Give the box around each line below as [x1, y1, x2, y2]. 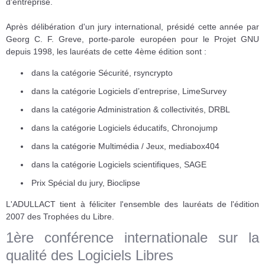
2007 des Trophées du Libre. [6, 211, 114, 221]
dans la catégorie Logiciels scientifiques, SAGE [31, 159, 206, 169]
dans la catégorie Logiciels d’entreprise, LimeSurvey [31, 86, 227, 96]
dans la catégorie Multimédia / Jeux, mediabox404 [31, 141, 219, 151]
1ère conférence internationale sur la [6, 229, 259, 245]
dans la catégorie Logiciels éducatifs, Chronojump [31, 122, 218, 132]
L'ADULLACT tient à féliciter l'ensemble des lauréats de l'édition [6, 199, 259, 209]
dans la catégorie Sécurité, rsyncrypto [31, 67, 173, 77]
